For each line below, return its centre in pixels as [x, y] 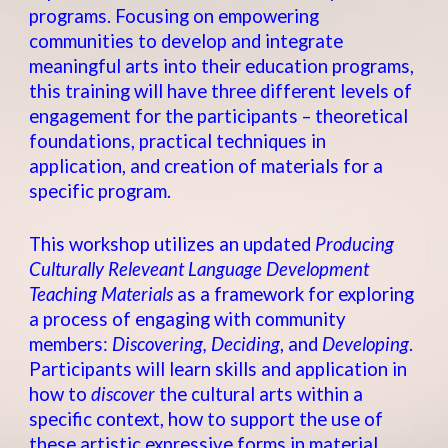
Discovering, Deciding [196, 344]
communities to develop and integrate [186, 41]
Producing [353, 244]
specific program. [100, 191]
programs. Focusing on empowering [174, 16]
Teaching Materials [101, 294]
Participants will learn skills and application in [218, 369]
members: [71, 344]
